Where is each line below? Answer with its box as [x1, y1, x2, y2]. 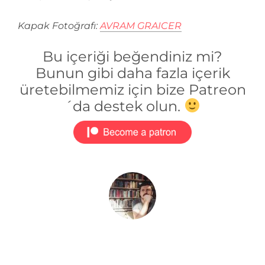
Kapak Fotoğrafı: [18, 20, 100, 31]
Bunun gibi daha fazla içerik [35, 64, 230, 82]
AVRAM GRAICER [100, 20, 182, 31]
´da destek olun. [64, 97, 185, 115]
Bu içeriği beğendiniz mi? [43, 47, 222, 65]
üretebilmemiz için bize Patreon [19, 80, 246, 98]
